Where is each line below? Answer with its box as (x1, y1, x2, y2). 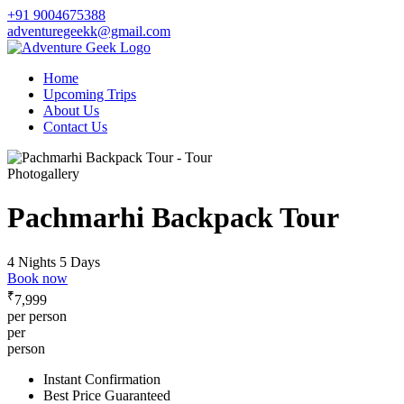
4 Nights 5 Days (7, 253, 100, 270)
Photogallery (7, 166, 79, 181)
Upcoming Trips (43, 87, 136, 102)
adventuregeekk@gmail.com (7, 23, 170, 39)
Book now (7, 270, 68, 286)
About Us (43, 103, 99, 118)
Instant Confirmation (43, 372, 161, 388)
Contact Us (43, 119, 107, 134)
